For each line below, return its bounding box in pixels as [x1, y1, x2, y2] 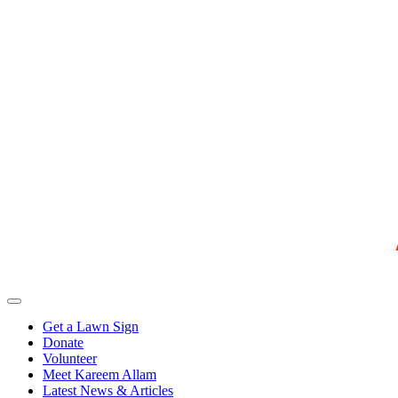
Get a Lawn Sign [43, 319, 139, 334]
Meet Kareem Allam [43, 367, 156, 382]
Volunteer [43, 351, 97, 366]
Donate [43, 335, 84, 350]
